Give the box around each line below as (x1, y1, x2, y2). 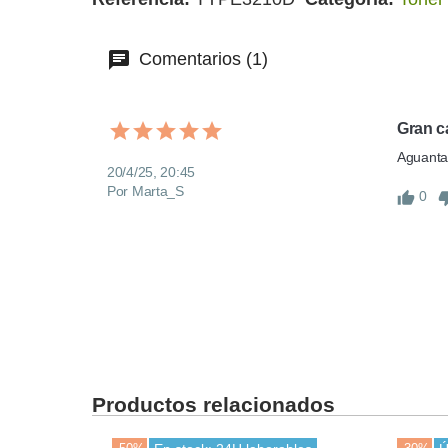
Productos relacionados (92, 393, 335, 417)
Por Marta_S (107, 183, 184, 200)
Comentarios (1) (134, 49, 268, 69)
